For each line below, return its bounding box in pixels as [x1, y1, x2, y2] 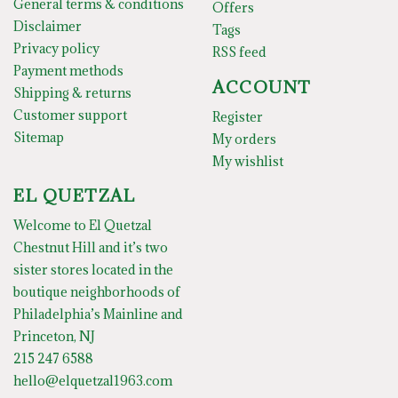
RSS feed [212, 44, 267, 61]
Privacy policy [13, 40, 99, 58]
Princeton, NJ [13, 328, 95, 346]
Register [212, 107, 263, 125]
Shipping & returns [13, 84, 131, 102]
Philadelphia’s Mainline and [13, 306, 183, 323]
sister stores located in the [13, 261, 173, 279]
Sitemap [13, 129, 64, 147]
